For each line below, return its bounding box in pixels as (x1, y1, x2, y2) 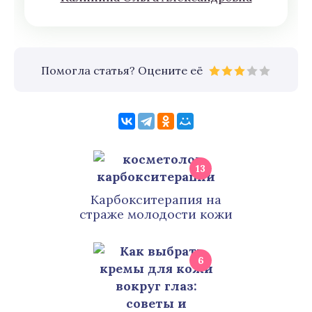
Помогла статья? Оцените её (40, 63, 203, 77)
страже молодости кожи (79, 206, 233, 222)
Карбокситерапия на (91, 192, 221, 208)
